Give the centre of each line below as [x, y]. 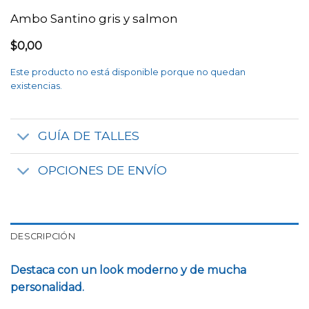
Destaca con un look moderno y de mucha [128, 270]
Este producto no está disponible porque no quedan [128, 72]
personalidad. [47, 287]
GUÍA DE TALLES [89, 136]
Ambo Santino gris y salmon [94, 18]
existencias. [36, 86]
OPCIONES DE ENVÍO [103, 170]
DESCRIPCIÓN [43, 236]
